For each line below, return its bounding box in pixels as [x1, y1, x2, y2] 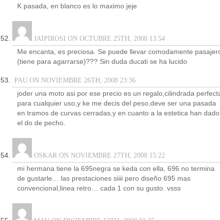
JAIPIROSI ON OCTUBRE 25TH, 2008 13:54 [32, 35, 165, 42]
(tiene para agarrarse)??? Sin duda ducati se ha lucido [17, 58, 187, 65]
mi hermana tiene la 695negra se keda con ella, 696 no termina [17, 165, 215, 172]
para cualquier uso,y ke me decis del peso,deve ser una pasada [17, 100, 216, 107]
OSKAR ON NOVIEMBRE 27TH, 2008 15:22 [32, 152, 165, 159]
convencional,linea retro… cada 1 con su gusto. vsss [17, 185, 181, 192]
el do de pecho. [17, 119, 65, 127]
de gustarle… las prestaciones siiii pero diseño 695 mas [17, 175, 191, 182]
